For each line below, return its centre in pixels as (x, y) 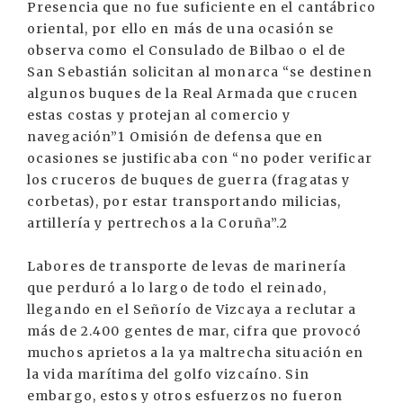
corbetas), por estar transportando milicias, (184, 202)
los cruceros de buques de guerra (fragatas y (189, 180)
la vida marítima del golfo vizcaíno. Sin (168, 375)
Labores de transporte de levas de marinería (187, 267)
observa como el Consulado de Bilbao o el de (187, 51)
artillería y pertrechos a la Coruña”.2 (158, 224)
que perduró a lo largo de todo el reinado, (177, 288)
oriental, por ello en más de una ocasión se (181, 29)
